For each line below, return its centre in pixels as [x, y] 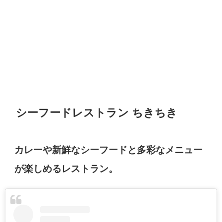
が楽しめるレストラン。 [66, 168]
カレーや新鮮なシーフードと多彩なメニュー [109, 150]
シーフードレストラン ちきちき [97, 112]
